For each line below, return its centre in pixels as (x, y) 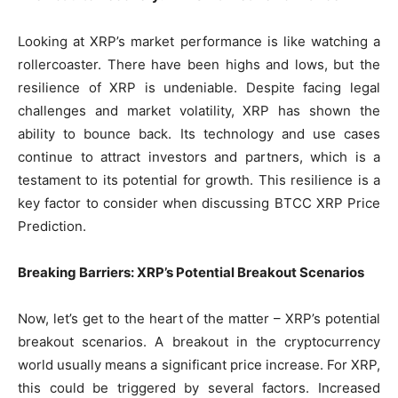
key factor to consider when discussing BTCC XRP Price (199, 203)
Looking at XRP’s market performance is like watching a (199, 42)
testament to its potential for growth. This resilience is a (199, 180)
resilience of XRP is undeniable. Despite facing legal (199, 88)
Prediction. (52, 227)
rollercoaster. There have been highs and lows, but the (199, 65)
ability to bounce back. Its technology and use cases (199, 134)
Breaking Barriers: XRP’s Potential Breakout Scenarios (191, 273)
